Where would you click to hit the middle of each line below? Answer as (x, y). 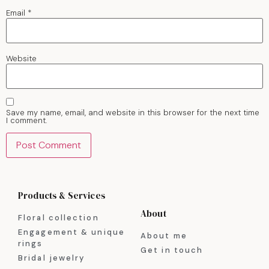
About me (164, 235)
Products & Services (62, 195)
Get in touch (172, 250)
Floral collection (59, 217)
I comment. (27, 121)
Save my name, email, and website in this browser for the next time (133, 113)
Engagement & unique (71, 232)
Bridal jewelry (52, 258)
